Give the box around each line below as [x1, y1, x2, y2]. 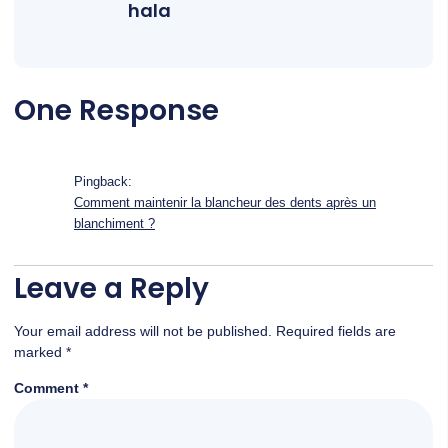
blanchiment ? [74, 216, 155, 231]
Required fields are [276, 322, 396, 339]
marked [14, 343, 66, 360]
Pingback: [74, 174, 132, 189]
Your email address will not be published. [14, 322, 272, 339]
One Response [14, 90, 219, 130]
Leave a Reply [14, 268, 209, 308]
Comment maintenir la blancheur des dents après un [74, 195, 376, 210]
